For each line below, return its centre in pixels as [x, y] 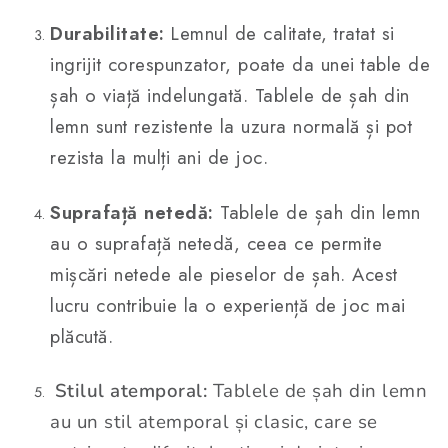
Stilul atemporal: [130, 391]
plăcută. [81, 337]
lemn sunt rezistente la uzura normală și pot [231, 127]
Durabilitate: [107, 34]
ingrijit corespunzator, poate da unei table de [240, 65]
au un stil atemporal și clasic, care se [214, 422]
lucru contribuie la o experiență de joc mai [228, 306]
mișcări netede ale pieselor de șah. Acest [224, 275]
